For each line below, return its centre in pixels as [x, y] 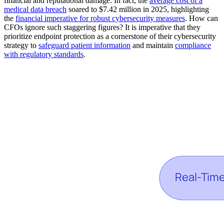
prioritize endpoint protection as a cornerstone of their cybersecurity [110, 36]
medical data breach [35, 9]
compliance [193, 45]
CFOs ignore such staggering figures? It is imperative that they [102, 27]
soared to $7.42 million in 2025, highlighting [138, 9]
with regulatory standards [44, 54]
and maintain [153, 45]
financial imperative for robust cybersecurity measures [100, 18]
